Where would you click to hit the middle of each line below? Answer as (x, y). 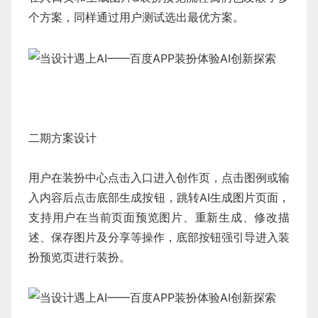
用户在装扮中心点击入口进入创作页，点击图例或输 (159, 177)
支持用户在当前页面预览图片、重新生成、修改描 (159, 217)
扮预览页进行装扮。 (79, 257)
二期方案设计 (62, 137)
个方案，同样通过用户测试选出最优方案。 (136, 17)
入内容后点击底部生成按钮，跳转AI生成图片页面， (159, 197)
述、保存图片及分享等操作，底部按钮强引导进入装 (159, 237)
